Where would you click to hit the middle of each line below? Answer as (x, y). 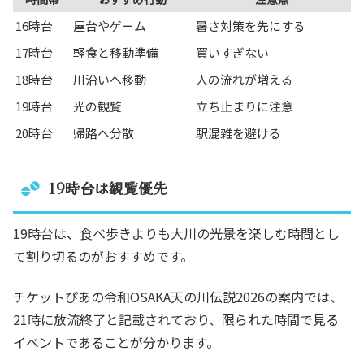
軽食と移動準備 (116, 53)
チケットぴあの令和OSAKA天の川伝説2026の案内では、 (178, 297)
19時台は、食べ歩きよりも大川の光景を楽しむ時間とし (176, 233)
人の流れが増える (245, 80)
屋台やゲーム (110, 26)
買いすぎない (232, 53)
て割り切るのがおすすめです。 (103, 256)
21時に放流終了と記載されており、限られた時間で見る (176, 320)
